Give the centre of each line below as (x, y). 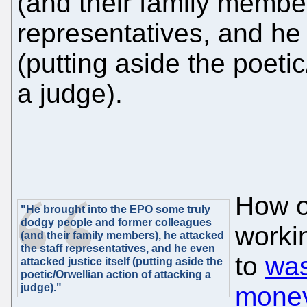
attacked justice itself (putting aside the (122, 261)
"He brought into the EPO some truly (115, 209)
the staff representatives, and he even (118, 248)
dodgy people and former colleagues (116, 222)
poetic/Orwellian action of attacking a (116, 274)
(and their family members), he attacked (122, 235)
